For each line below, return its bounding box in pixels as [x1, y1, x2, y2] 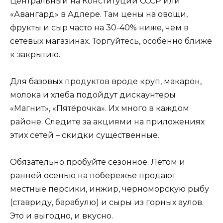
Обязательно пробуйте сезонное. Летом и [10, 157, 185, 167]
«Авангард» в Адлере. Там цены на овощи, [10, 9, 188, 19]
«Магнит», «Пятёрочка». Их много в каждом [10, 103, 189, 113]
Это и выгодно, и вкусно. [10, 211, 113, 221]
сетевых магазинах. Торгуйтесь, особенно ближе [10, 36, 212, 46]
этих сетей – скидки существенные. [10, 130, 159, 140]
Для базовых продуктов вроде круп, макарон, [10, 76, 202, 86]
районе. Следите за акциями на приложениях [10, 116, 205, 126]
